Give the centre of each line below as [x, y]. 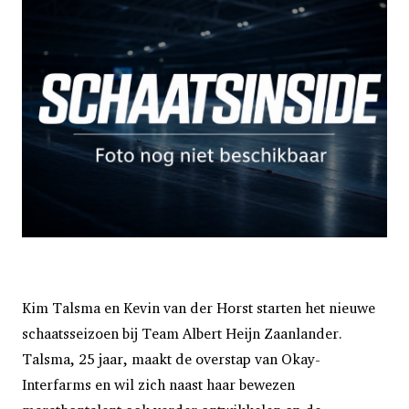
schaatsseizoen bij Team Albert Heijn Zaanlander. [182, 333]
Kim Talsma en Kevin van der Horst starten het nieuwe [199, 308]
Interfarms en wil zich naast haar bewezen [158, 384]
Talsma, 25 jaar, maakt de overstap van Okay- [171, 359]
